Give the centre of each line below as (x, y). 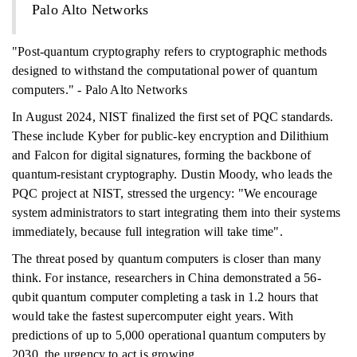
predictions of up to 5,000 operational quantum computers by (169, 335)
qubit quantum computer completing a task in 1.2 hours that (165, 297)
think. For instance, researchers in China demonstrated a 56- (167, 278)
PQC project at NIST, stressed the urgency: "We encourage (165, 193)
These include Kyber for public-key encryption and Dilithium (171, 136)
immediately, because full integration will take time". (147, 231)
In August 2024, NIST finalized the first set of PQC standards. (173, 117)
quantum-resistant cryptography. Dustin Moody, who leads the (173, 174)
